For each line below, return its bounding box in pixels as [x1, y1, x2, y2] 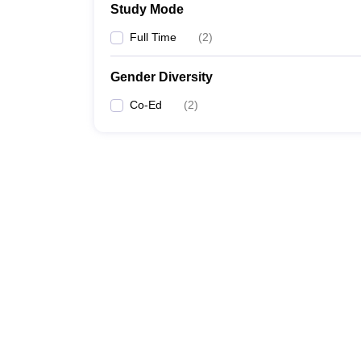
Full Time [130, 31, 176, 44]
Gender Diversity [110, 70, 213, 84]
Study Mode [110, 2, 184, 16]
